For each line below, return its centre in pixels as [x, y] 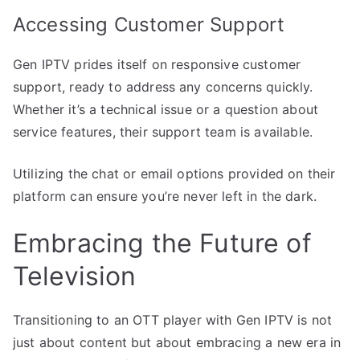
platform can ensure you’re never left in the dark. [165, 196]
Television [75, 276]
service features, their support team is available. [163, 131]
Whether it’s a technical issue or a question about [166, 109]
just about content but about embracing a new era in [177, 342]
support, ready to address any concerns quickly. [163, 86]
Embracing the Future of [162, 243]
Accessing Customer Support [149, 24]
